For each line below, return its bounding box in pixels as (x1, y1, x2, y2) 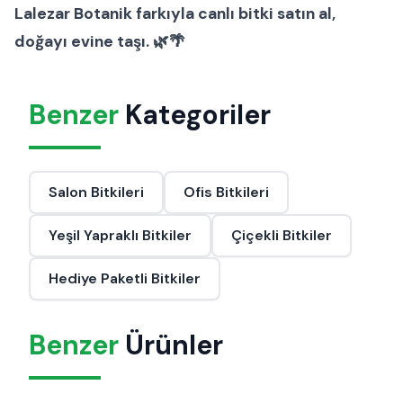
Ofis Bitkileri (184, 183, 269, 202)
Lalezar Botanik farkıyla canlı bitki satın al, (14, 4, 336, 24)
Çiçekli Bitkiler (231, 226, 332, 246)
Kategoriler (119, 97, 271, 133)
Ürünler (119, 327, 223, 363)
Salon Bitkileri (49, 183, 144, 202)
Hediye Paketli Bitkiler (49, 269, 201, 289)
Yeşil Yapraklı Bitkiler (49, 226, 192, 246)
